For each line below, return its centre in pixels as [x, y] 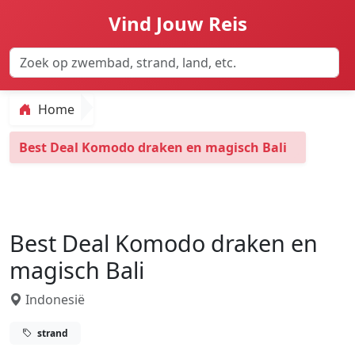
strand [52, 333]
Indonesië [53, 300]
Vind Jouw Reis [177, 23]
